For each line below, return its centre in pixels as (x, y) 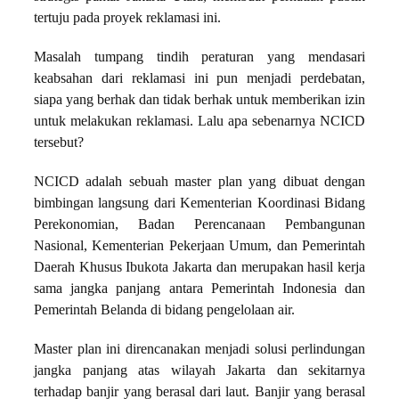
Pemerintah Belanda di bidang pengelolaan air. (164, 310)
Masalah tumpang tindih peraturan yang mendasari (199, 57)
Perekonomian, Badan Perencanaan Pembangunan (199, 225)
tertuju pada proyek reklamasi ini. (127, 18)
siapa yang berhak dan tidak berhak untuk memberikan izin (199, 100)
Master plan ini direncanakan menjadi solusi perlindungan (199, 350)
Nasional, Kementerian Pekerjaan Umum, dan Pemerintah (199, 246)
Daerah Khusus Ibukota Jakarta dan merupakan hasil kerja (199, 268)
